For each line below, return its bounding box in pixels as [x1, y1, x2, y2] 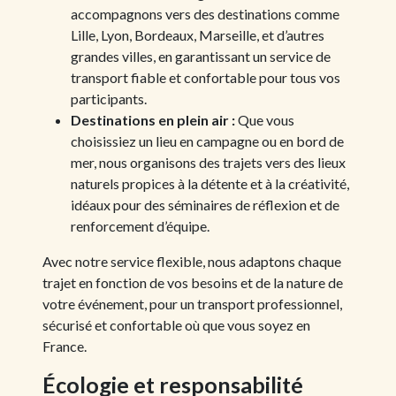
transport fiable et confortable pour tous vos [71, 68, 340, 86]
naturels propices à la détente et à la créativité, [71, 174, 349, 192]
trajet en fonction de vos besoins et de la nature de [42, 273, 343, 291]
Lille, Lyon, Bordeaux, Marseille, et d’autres [71, 26, 324, 43]
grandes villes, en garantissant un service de [71, 47, 331, 65]
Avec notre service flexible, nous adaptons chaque [42, 252, 341, 270]
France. [42, 337, 87, 354]
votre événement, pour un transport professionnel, [42, 294, 342, 312]
